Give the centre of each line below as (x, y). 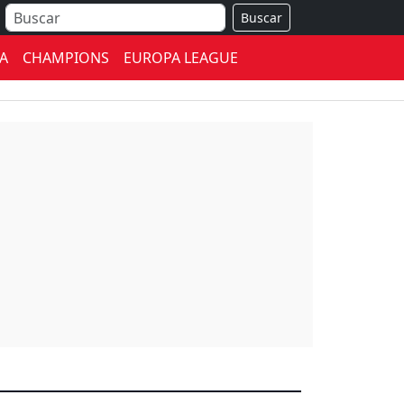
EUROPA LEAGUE (181, 58)
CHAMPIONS (66, 58)
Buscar (261, 18)
